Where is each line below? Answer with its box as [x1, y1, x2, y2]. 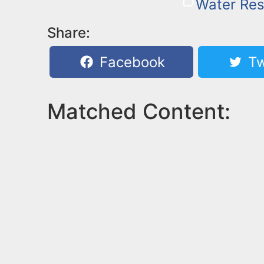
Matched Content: [47, 98, 230, 124]
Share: [47, 24, 90, 41]
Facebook [95, 53, 166, 71]
